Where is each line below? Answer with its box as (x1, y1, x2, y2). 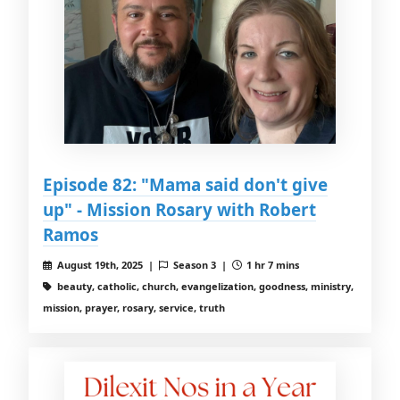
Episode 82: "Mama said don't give (43, 173, 328, 196)
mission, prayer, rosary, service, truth (43, 301, 225, 315)
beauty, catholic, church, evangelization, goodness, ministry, (54, 279, 354, 294)
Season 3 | (170, 258, 232, 272)
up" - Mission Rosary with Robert (43, 198, 316, 221)
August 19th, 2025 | (54, 258, 159, 272)
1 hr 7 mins (244, 258, 300, 272)
